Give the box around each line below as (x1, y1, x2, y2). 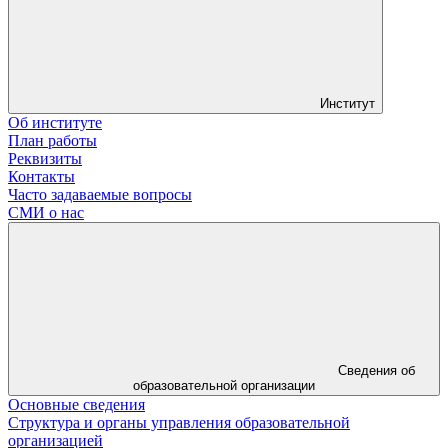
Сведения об (337, 362, 415, 378)
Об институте (8, 113, 102, 131)
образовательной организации (133, 377, 315, 393)
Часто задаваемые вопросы (8, 185, 192, 203)
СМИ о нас (8, 203, 84, 221)
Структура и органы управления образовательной (8, 413, 350, 431)
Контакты (8, 167, 75, 185)
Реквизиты (8, 149, 82, 167)
